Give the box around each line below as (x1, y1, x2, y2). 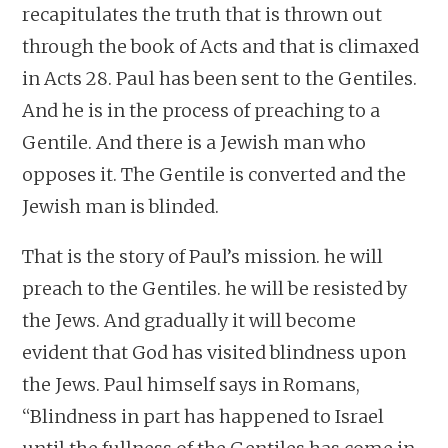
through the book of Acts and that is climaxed (22, 35, 420, 59)
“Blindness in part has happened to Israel (22, 405, 385, 429)
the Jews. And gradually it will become (22, 309, 357, 333)
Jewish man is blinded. (22, 195, 220, 219)
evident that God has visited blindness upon (22, 341, 407, 365)
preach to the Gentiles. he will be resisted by (22, 277, 408, 301)
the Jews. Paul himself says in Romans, (22, 373, 361, 397)
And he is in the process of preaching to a (22, 99, 381, 123)
